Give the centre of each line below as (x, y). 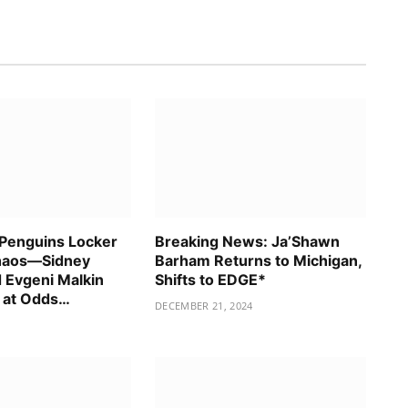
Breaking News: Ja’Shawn (247, 241)
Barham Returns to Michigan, (258, 260)
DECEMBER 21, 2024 (204, 305)
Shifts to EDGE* (210, 279)
